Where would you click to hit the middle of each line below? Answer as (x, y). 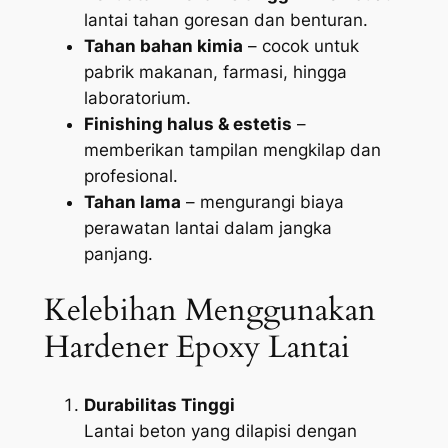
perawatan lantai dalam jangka (207, 227)
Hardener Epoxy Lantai (196, 347)
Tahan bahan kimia (163, 45)
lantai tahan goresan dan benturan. (225, 19)
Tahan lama (132, 201)
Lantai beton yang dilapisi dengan (220, 431)
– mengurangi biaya (262, 201)
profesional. (130, 175)
